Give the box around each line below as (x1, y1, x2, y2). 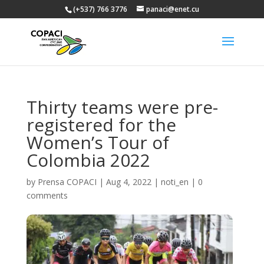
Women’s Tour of (26, 130, 169, 154)
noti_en (160, 176, 189, 187)
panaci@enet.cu (146, 4, 199, 14)
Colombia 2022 (26, 148, 150, 172)
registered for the (26, 113, 176, 137)
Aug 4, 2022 (105, 176, 151, 187)
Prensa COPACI (37, 176, 97, 187)
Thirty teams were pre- (26, 95, 218, 119)
